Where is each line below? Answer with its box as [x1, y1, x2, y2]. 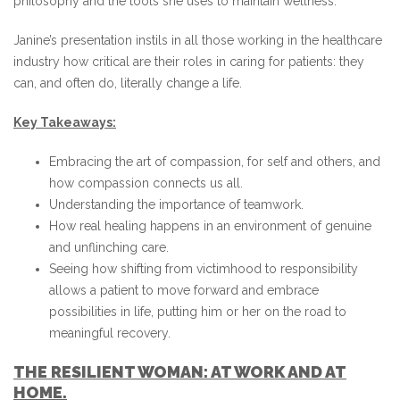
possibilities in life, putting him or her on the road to [49, 304, 346, 319]
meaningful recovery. [49, 326, 171, 340]
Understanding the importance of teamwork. [49, 197, 304, 212]
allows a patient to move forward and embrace [49, 283, 319, 297]
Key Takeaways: [13, 115, 116, 129]
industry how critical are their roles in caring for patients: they [13, 54, 364, 69]
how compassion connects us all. [49, 176, 243, 190]
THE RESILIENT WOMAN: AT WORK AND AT [13, 362, 346, 381]
